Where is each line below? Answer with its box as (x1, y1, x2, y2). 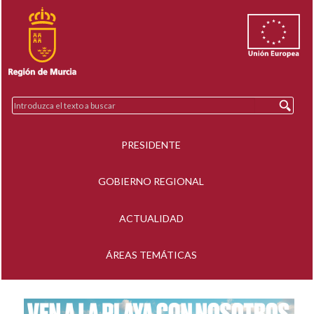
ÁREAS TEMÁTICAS (105, 249, 197, 261)
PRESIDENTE (121, 138, 181, 151)
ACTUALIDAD (118, 212, 184, 224)
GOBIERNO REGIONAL (98, 175, 204, 188)
